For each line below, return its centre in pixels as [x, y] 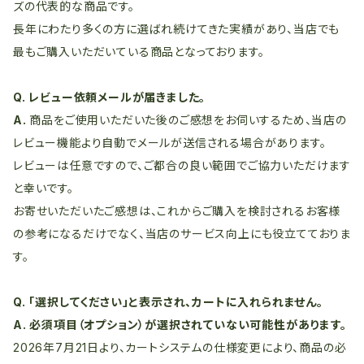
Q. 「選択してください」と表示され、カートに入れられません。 [168, 302]
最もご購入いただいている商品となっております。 [139, 52]
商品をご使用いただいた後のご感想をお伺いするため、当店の [188, 120]
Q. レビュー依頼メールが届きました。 [110, 97]
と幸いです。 [43, 188]
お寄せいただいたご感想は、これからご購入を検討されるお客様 [177, 211]
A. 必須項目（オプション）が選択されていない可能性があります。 [180, 325]
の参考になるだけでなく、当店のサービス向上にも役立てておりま [182, 234]
